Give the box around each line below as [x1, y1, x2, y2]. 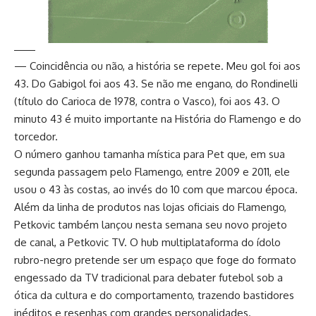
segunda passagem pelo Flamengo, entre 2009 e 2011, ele [14, 164, 290, 178]
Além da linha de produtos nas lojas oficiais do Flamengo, [14, 200, 286, 214]
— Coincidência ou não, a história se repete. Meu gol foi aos [14, 59, 300, 73]
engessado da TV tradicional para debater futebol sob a [14, 270, 283, 284]
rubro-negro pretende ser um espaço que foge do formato [14, 253, 296, 267]
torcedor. [14, 129, 58, 143]
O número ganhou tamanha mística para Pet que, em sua [14, 147, 285, 161]
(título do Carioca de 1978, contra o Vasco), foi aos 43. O [14, 94, 280, 108]
